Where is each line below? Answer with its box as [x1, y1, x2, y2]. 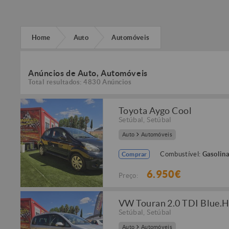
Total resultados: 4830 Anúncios [28, 78, 132, 86]
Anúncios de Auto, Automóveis [28, 68, 148, 78]
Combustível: [160, 150, 202, 158]
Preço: [119, 172, 142, 179]
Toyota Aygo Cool [119, 105, 192, 116]
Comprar [122, 151, 147, 157]
